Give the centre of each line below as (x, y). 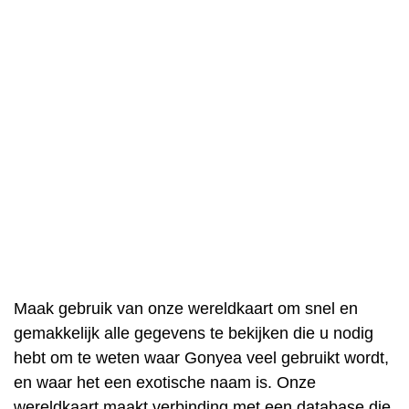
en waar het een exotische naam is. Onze (165, 383)
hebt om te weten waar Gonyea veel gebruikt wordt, (201, 358)
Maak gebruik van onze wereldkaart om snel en (186, 309)
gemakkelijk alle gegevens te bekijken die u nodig (194, 333)
